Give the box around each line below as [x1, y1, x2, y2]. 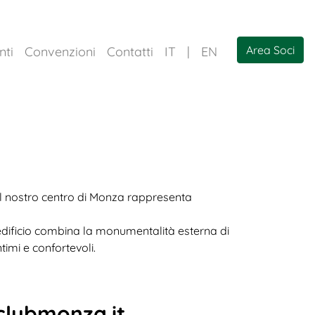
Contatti [107, 44, 153, 60]
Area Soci [246, 43, 295, 58]
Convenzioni [25, 44, 96, 60]
